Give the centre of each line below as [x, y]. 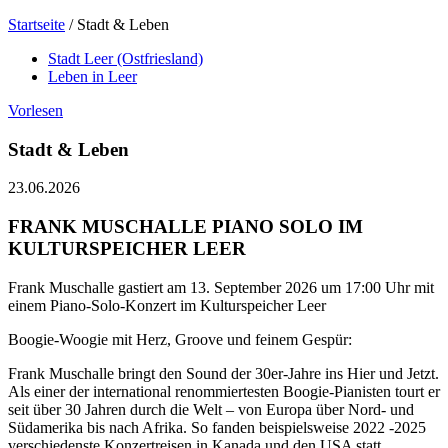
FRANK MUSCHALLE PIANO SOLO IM [185, 227]
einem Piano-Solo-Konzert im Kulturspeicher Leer [167, 305]
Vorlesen [35, 110]
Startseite [36, 24]
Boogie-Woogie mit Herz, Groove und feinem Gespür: [180, 339]
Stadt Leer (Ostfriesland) [125, 58]
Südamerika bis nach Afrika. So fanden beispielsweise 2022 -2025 [217, 427]
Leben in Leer [92, 76]
